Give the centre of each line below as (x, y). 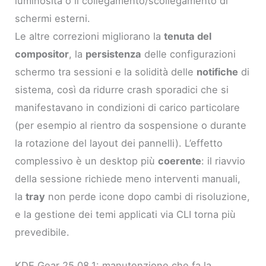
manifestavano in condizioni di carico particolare (128, 107)
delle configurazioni (189, 54)
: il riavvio (224, 161)
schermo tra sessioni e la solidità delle (106, 72)
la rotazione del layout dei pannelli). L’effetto (119, 143)
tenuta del (188, 36)
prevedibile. (42, 232)
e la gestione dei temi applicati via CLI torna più (126, 214)
